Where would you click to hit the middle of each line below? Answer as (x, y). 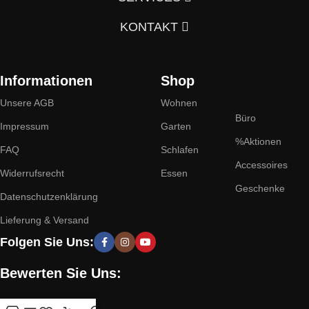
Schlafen (180, 150)
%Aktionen (258, 141)
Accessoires (261, 165)
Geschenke (260, 188)
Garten (176, 126)
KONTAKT (151, 27)
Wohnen (179, 103)
